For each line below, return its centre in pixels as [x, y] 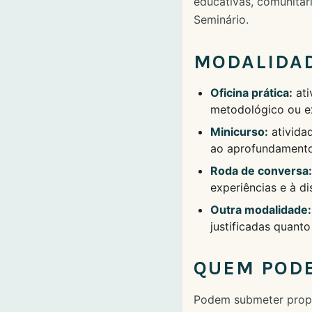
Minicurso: [239, 132]
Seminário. [221, 19]
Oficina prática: [251, 93]
